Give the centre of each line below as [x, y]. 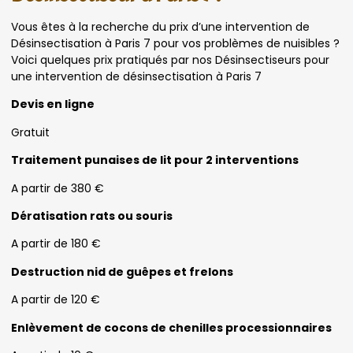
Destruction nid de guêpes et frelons [122, 271]
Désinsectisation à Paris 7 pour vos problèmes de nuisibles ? [175, 44]
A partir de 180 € [56, 244]
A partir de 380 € [58, 188]
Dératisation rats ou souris [92, 216]
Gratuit [30, 132]
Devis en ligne [53, 104]
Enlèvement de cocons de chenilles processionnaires [171, 327]
